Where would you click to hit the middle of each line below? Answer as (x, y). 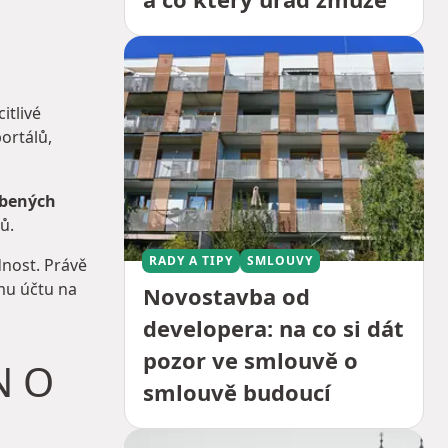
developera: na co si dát (273, 328)
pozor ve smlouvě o (250, 360)
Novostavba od (226, 296)
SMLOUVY (280, 261)
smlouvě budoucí (237, 392)
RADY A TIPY (191, 261)
